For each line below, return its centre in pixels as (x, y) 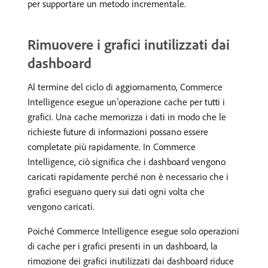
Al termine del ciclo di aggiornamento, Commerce (125, 87)
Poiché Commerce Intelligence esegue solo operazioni (133, 231)
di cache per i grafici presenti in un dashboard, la (123, 246)
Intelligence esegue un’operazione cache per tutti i (126, 102)
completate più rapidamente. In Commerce (112, 147)
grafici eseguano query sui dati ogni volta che (116, 191)
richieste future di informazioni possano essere (118, 132)
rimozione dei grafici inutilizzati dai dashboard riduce (131, 261)
